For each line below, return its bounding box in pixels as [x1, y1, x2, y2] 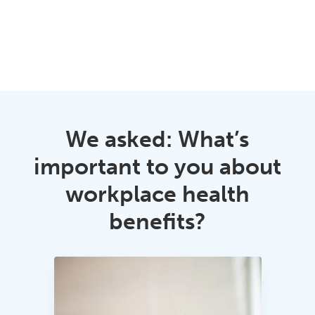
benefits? [108, 207, 206, 235]
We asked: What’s [65, 125, 250, 153]
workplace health [65, 180, 250, 207]
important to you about [33, 153, 281, 180]
